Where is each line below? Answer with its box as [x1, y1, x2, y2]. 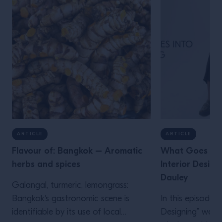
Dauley [161, 172, 188, 183]
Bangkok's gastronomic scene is [12, 194, 129, 204]
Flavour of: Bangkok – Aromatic [12, 146, 142, 156]
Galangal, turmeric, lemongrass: [12, 181, 128, 190]
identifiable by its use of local [12, 208, 121, 217]
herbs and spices [12, 159, 83, 169]
